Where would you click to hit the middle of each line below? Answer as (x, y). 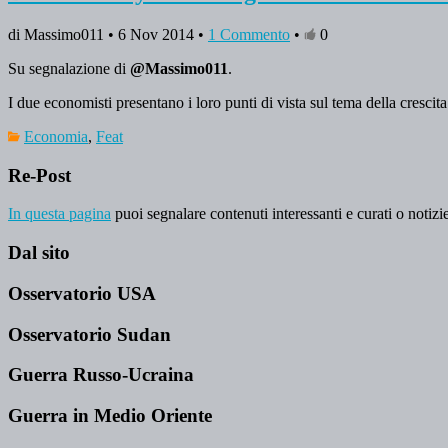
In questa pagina (59, 214)
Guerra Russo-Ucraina (101, 375)
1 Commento (249, 34)
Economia (56, 136)
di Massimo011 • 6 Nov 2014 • (108, 34)
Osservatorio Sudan (89, 334)
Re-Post (39, 175)
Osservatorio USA (82, 293)
